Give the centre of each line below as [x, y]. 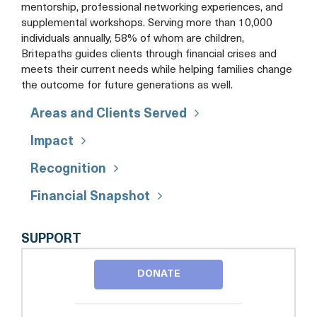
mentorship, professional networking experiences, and [152, 7]
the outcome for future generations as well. [127, 85]
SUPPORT [51, 239]
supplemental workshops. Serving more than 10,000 [147, 23]
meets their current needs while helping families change [157, 70]
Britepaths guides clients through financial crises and [149, 54]
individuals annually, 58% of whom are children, [133, 39]
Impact [52, 142]
